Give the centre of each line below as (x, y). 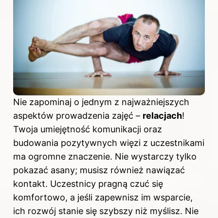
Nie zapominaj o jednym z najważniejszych (101, 102)
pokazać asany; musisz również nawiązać (99, 170)
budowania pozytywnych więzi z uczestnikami (109, 143)
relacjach (162, 116)
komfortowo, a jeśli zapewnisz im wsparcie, (103, 198)
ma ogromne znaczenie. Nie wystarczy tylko (105, 157)
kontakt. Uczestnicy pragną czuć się (88, 184)
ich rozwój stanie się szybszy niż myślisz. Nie (106, 211)
